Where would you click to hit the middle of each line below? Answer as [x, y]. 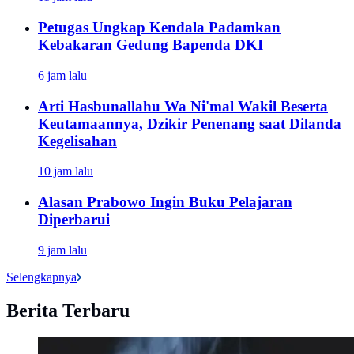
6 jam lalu [62, 75]
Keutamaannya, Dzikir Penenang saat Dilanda [190, 123]
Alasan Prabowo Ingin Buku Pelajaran [165, 202]
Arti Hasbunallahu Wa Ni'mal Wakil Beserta [183, 106]
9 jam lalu [62, 250]
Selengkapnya [41, 277]
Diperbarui [74, 220]
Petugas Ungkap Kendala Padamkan [159, 28]
